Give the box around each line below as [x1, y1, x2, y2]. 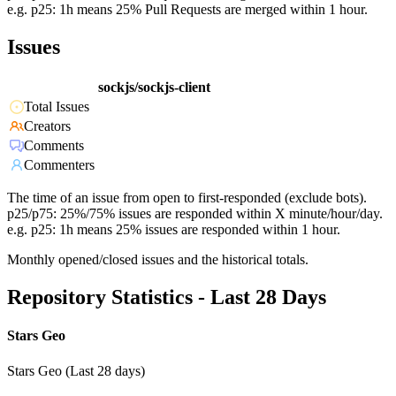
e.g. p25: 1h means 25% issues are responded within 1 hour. [7, 222, 340, 238]
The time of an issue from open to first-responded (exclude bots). [7, 190, 367, 206]
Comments [24, 138, 84, 154]
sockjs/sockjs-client [98, 80, 210, 95]
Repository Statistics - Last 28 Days [7, 286, 326, 309]
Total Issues [24, 99, 89, 115]
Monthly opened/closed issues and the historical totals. [7, 252, 308, 268]
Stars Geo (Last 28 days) [7, 362, 145, 378]
